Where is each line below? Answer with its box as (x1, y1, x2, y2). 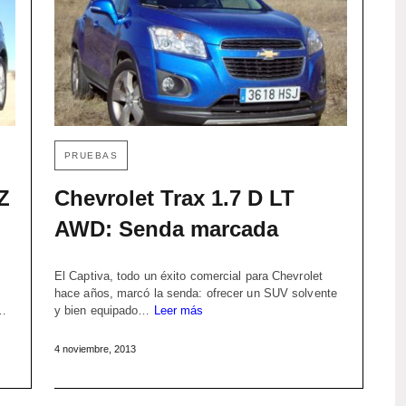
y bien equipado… (53, 303, 154, 317)
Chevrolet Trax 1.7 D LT (53, 185, 295, 210)
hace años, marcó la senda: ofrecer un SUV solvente (53, 285, 337, 300)
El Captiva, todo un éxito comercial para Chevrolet (53, 268, 323, 283)
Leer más (153, 303, 204, 317)
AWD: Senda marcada (53, 216, 278, 241)
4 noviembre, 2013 (53, 343, 136, 354)
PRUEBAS (63, 150, 119, 160)
